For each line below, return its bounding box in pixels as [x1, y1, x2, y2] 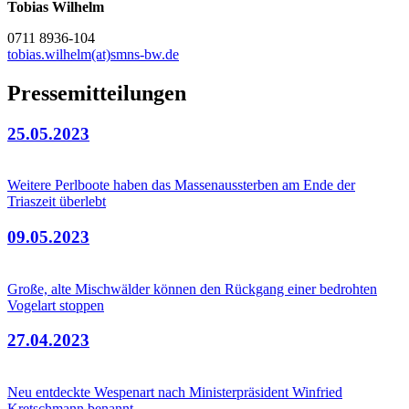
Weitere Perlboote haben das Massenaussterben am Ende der [7, 177, 355, 194]
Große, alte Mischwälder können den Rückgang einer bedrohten [7, 280, 377, 297]
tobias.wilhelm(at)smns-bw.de [7, 46, 179, 62]
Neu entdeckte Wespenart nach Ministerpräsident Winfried [7, 384, 342, 401]
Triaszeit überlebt [7, 194, 106, 210]
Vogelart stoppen [7, 297, 104, 313]
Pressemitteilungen [7, 80, 186, 105]
